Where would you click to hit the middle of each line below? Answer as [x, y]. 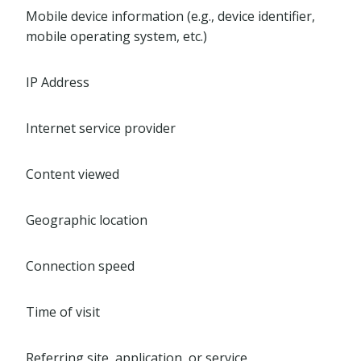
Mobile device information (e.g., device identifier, [170, 16]
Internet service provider [101, 128]
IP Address [58, 82]
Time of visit [63, 312]
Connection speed [80, 266]
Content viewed [73, 174]
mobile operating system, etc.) [116, 36]
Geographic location [87, 220]
